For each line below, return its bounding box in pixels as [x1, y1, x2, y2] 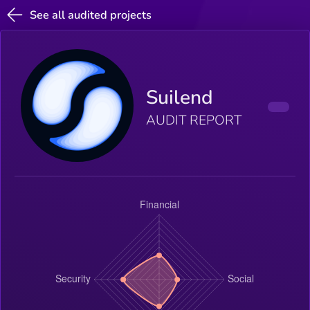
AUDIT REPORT [146, 111, 242, 130]
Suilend [146, 84, 214, 111]
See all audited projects [30, 7, 152, 23]
